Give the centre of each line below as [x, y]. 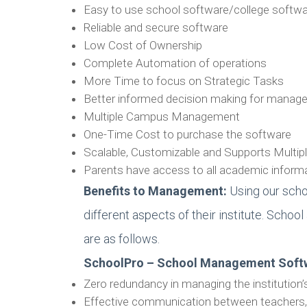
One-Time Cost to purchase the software [187, 134]
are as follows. [122, 239]
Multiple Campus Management [162, 116]
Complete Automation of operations [175, 63]
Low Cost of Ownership [143, 45]
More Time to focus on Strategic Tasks [184, 81]
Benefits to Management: [155, 191]
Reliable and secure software [156, 27]
